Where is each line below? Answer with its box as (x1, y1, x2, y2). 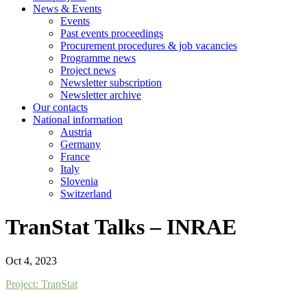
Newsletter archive (60, 89, 141, 101)
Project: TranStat (5, 278, 77, 290)
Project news (60, 64, 116, 76)
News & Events (33, 3, 101, 14)
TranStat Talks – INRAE (5, 214, 236, 240)
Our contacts (33, 101, 88, 113)
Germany (60, 138, 101, 150)
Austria (60, 126, 92, 138)
